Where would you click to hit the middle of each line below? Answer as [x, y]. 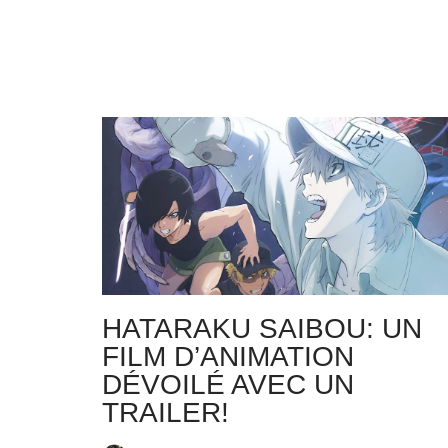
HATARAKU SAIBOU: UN [262, 329]
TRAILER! [165, 413]
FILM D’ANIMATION [228, 357]
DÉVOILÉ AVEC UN [228, 385]
